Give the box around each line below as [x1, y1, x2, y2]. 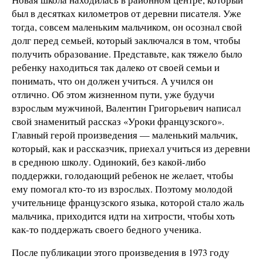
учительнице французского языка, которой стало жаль [12, 195, 244, 209]
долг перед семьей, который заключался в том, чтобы [12, 33, 240, 47]
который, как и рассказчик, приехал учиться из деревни [12, 141, 250, 155]
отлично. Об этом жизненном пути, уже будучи [12, 87, 214, 101]
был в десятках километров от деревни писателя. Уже [12, 6, 241, 20]
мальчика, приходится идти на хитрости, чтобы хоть [12, 208, 235, 222]
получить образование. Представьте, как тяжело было [12, 46, 242, 60]
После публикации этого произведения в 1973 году [12, 245, 230, 259]
